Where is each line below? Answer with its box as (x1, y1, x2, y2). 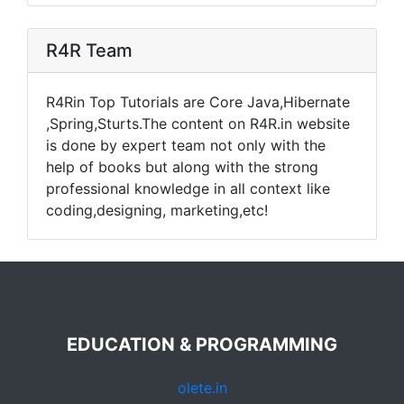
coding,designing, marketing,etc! (46, 201, 268, 219)
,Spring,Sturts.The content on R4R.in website (46, 115, 350, 133)
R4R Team (46, 40, 133, 61)
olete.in (177, 379, 227, 397)
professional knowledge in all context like (46, 179, 330, 197)
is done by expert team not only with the (46, 136, 326, 154)
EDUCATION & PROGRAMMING (67, 334, 337, 355)
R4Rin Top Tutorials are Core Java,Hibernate (46, 93, 350, 111)
